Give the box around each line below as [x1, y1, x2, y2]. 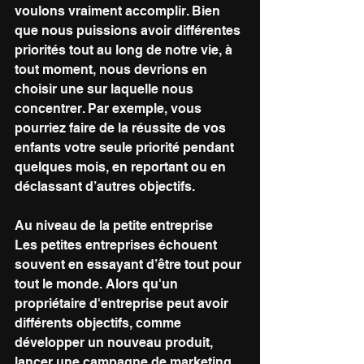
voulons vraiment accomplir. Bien [15, 3, 223, 19]
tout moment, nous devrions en [15, 62, 210, 77]
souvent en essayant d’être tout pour [15, 257, 245, 272]
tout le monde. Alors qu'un [15, 276, 181, 292]
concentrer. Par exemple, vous [15, 101, 205, 116]
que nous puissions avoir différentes [15, 23, 244, 38]
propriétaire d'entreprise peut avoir [15, 296, 232, 311]
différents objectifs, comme [15, 315, 184, 331]
